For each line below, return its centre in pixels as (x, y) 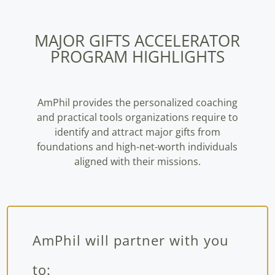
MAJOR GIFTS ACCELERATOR (137, 41)
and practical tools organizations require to (137, 118)
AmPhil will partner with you (130, 240)
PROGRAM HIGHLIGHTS (137, 57)
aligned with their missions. (137, 162)
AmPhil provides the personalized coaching (137, 103)
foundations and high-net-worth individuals (137, 147)
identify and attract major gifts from (137, 132)
